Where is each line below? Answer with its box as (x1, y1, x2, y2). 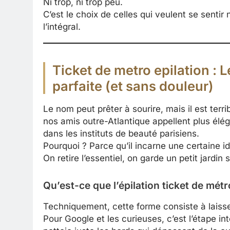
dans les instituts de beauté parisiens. (43, 128, 199, 139)
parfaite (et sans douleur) (52, 78, 214, 94)
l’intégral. (43, 21, 81, 32)
